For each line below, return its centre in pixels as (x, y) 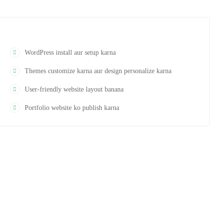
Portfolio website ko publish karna (72, 108)
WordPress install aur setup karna (70, 53)
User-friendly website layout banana (74, 89)
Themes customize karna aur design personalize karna (98, 71)
